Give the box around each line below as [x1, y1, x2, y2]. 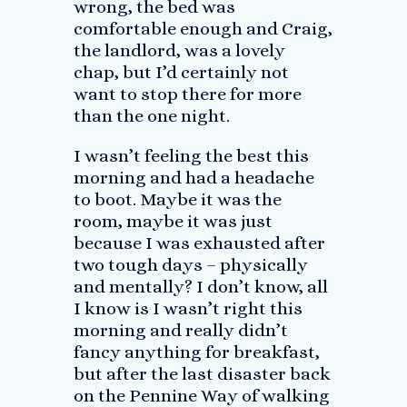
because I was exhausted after [73, 233, 325, 253]
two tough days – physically [73, 254, 308, 275]
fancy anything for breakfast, [73, 342, 320, 362]
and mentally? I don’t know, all [73, 276, 328, 297]
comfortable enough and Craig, [73, 18, 333, 39]
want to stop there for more [73, 84, 302, 104]
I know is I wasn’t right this [73, 298, 303, 319]
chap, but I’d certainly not [73, 62, 289, 83]
